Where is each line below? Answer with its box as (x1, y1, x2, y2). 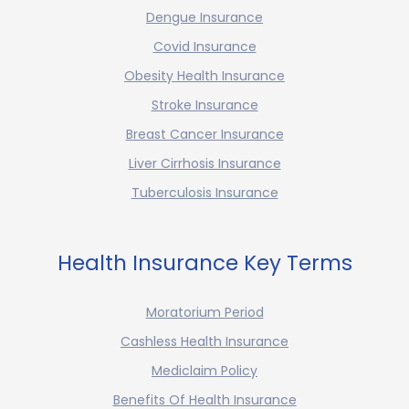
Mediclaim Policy (152, 361, 257, 380)
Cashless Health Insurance (121, 331, 288, 351)
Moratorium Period (145, 302, 264, 321)
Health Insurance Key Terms (57, 247, 352, 278)
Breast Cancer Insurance (125, 124, 284, 143)
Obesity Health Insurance (124, 66, 285, 85)
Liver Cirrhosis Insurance (128, 153, 281, 173)
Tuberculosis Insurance (131, 183, 278, 202)
